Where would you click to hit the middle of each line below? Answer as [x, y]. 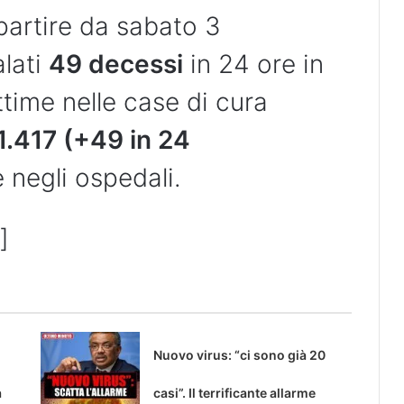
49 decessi [116, 64]
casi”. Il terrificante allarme [234, 393]
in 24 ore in [253, 64]
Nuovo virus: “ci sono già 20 [239, 355]
